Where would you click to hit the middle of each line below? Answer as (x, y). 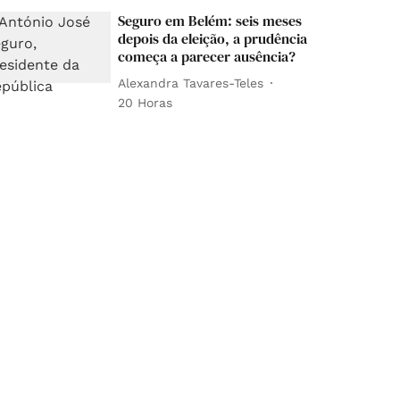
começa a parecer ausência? (207, 57)
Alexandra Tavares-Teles (191, 83)
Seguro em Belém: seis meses (210, 21)
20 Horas (146, 103)
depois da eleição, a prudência (213, 39)
